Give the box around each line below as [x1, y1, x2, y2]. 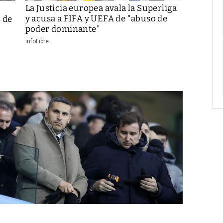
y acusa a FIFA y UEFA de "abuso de [25, 13, 168, 24]
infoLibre [25, 37, 49, 45]
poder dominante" [25, 23, 101, 34]
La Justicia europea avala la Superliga [25, 2, 177, 13]
